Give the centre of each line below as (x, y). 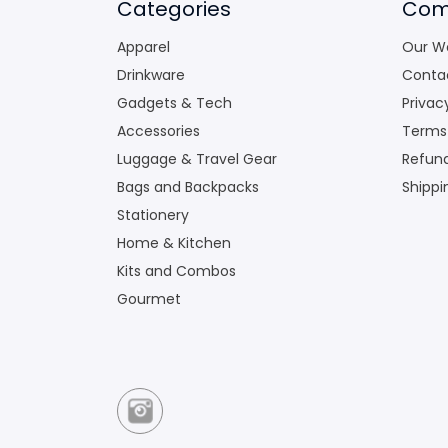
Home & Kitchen (174, 242)
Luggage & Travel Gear (197, 158)
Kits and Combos (176, 270)
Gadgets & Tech (174, 102)
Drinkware (151, 74)
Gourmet (149, 298)
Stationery (153, 214)
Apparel (143, 46)
